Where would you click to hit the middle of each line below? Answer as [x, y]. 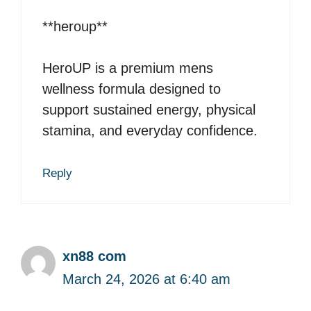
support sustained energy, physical [149, 110]
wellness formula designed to [132, 89]
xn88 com [94, 257]
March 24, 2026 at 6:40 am [146, 279]
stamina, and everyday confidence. [150, 131]
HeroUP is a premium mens [128, 68]
